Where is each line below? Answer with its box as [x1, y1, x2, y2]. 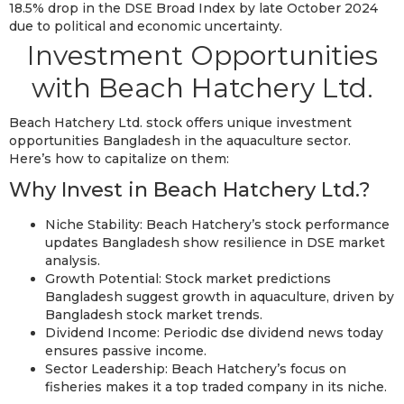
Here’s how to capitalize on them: [9, 150, 229, 167]
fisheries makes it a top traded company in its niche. [45, 378, 387, 395]
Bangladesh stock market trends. [45, 306, 262, 323]
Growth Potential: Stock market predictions [45, 270, 331, 287]
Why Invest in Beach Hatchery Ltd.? [9, 177, 371, 202]
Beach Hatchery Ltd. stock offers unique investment [9, 114, 352, 131]
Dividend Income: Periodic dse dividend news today [45, 324, 383, 341]
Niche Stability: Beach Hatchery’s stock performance [45, 216, 390, 233]
